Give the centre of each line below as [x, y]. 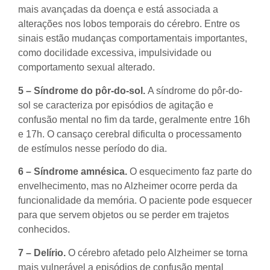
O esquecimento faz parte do [191, 172]
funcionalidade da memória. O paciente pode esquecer [135, 201]
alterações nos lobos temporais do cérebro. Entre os [129, 24]
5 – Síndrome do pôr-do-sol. [83, 90]
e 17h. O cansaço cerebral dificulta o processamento [130, 134]
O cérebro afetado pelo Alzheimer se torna [158, 253]
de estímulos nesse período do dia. [93, 148]
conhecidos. [44, 230]
